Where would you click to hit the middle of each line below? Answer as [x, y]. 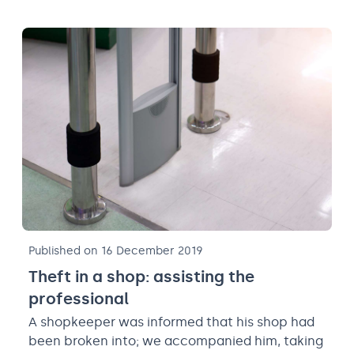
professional [79, 299]
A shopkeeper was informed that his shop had [171, 322]
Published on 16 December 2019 [116, 251]
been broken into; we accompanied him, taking [176, 341]
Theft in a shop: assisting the [141, 277]
